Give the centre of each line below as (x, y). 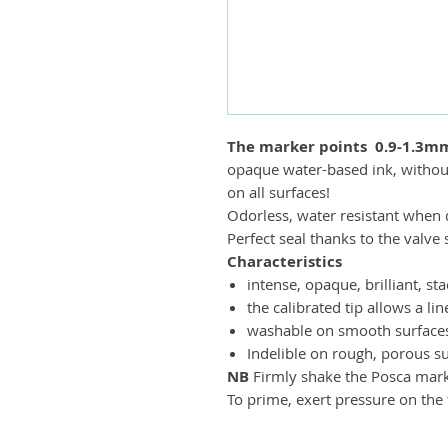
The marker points (297, 146)
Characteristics (284, 261)
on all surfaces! (278, 191)
